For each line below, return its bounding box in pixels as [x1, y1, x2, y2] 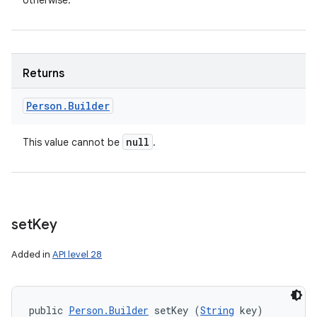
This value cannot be [23, 136, 122, 149]
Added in [11, 248, 52, 260]
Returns [23, 67, 64, 81]
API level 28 [52, 248, 102, 260]
